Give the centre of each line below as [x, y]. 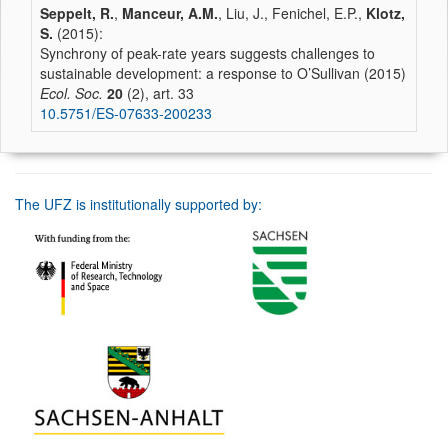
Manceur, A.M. [170, 13]
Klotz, [385, 13]
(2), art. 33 [158, 93]
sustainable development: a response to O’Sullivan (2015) [223, 73]
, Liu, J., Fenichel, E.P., [292, 13]
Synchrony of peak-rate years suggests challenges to [207, 53]
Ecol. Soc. [71, 93]
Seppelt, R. [77, 13]
